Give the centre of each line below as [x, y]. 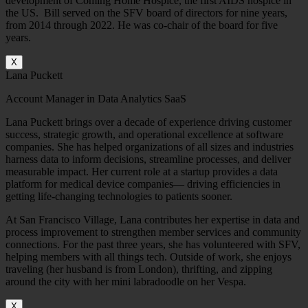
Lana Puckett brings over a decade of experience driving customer [148, 122]
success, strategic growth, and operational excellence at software [144, 135]
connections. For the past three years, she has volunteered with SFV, [153, 245]
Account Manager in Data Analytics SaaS [96, 99]
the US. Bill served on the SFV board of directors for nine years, [146, 13]
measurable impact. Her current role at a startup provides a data [142, 172]
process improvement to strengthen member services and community [153, 232]
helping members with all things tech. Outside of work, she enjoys [148, 257]
